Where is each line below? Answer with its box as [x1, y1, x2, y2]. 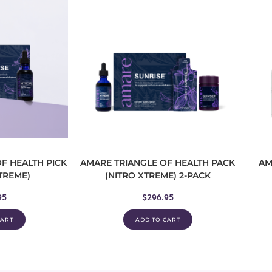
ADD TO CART [135, 216, 180, 223]
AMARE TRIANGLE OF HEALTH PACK [80, 157, 235, 168]
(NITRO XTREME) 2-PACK [104, 170, 211, 181]
